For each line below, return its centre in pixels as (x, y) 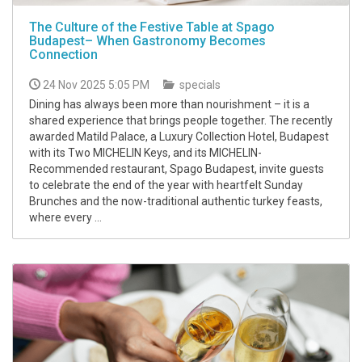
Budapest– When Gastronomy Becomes (147, 40)
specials (199, 84)
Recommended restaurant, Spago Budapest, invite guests (177, 168)
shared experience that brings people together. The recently (181, 120)
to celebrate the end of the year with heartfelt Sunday (166, 185)
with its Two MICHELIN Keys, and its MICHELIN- (145, 152)
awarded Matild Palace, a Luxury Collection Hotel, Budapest (179, 136)
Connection (63, 54)
